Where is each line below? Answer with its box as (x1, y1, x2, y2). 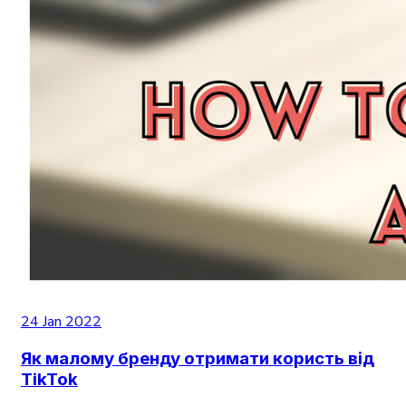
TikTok (21, 369, 78, 391)
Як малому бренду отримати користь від (21, 348, 374, 370)
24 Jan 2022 (21, 311, 101, 332)
